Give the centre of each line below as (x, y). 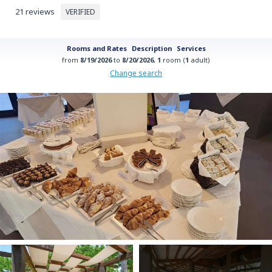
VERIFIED (80, 12)
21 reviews (35, 12)
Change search (136, 73)
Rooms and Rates (97, 48)
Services (191, 48)
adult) (199, 59)
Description (151, 48)
